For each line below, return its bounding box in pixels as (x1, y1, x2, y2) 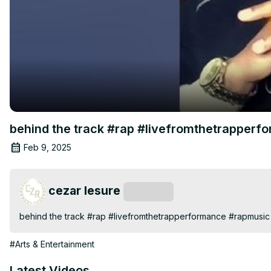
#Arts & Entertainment (10, 238, 94, 249)
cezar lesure (48, 183, 120, 198)
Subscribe (129, 186, 168, 197)
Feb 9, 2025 (24, 142, 71, 152)
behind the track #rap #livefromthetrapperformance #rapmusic (19, 211, 270, 221)
